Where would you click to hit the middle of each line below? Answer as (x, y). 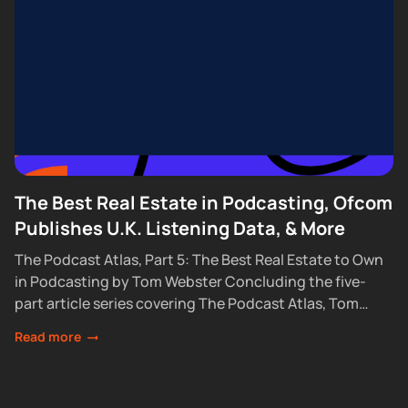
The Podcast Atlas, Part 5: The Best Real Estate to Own (199, 260)
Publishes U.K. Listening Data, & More (179, 228)
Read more (47, 337)
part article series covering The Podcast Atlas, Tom (186, 303)
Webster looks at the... (90, 325)
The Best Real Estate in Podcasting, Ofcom (203, 203)
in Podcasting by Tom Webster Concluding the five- (190, 281)
